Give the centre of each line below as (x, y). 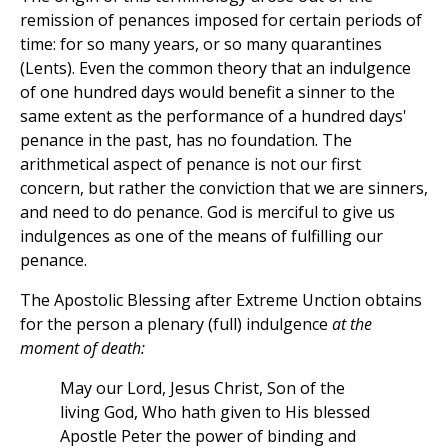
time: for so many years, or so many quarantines (201, 44)
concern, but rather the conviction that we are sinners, (224, 188)
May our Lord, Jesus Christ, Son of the (202, 388)
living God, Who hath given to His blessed (215, 412)
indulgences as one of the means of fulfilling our (201, 236)
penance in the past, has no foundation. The (186, 140)
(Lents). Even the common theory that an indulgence (215, 68)
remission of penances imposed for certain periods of (221, 20)
